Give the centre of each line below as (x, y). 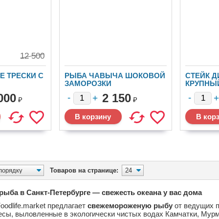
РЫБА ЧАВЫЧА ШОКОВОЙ (115, 76)
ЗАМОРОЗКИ (88, 83)
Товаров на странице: (84, 170)
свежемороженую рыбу (130, 206)
